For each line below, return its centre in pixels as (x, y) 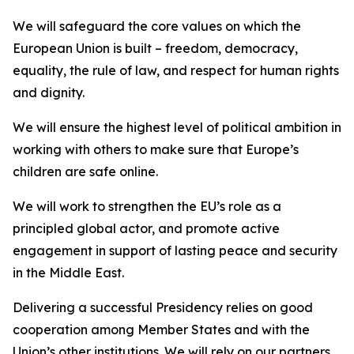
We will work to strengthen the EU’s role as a (147, 206)
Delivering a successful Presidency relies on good (163, 307)
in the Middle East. (68, 273)
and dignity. (49, 92)
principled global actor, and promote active (146, 228)
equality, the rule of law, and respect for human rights (176, 70)
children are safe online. (85, 171)
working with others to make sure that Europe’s (156, 149)
